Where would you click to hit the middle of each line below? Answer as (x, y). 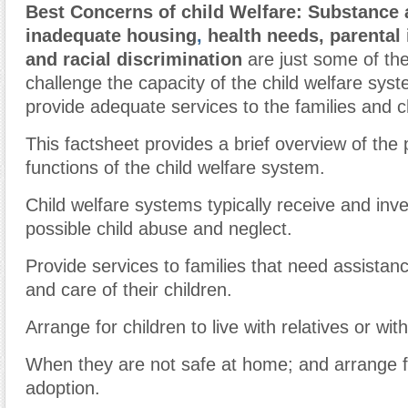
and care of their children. (129, 290)
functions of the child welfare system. (175, 168)
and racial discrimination (134, 59)
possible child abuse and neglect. (159, 229)
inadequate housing (111, 36)
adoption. (63, 388)
